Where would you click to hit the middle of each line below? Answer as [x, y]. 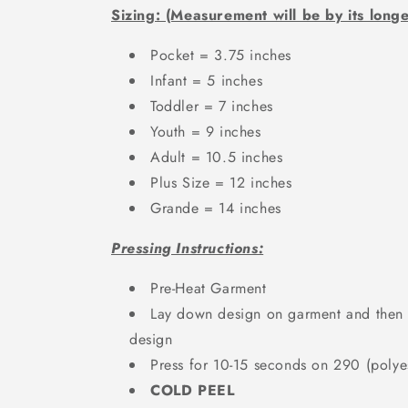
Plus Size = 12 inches [221, 183]
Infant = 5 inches [207, 81]
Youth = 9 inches [206, 132]
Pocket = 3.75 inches [221, 55]
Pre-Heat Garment [209, 288]
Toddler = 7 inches [212, 106]
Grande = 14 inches [216, 208]
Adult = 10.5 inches [217, 157]
